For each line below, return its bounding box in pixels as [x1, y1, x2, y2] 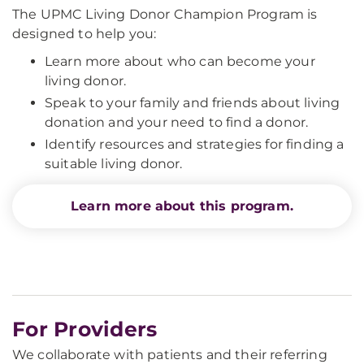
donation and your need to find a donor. [45, 115, 309, 131]
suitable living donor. [45, 156, 183, 172]
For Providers [12, 317, 158, 342]
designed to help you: [12, 26, 157, 42]
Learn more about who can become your [45, 54, 315, 70]
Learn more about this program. [71, 198, 293, 214]
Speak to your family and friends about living [45, 95, 340, 111]
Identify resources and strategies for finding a [45, 136, 344, 153]
